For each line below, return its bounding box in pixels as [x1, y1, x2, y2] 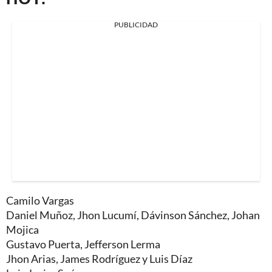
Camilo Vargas [6, 193, 74, 207]
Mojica [6, 222, 39, 236]
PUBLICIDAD [114, 19, 158, 29]
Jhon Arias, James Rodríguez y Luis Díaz [6, 251, 192, 265]
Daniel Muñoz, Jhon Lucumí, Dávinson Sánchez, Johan [6, 208, 260, 222]
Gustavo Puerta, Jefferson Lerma [6, 237, 160, 251]
